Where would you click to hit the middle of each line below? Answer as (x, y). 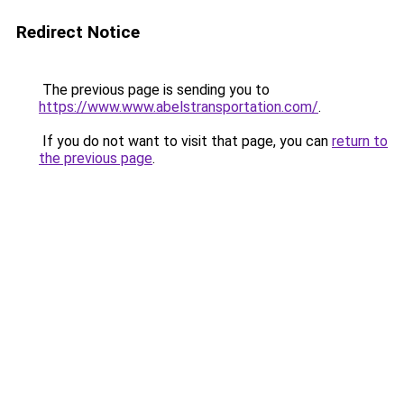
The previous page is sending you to (154, 90)
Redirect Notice (78, 32)
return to (360, 141)
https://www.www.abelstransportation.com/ (179, 107)
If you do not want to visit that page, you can (185, 141)
